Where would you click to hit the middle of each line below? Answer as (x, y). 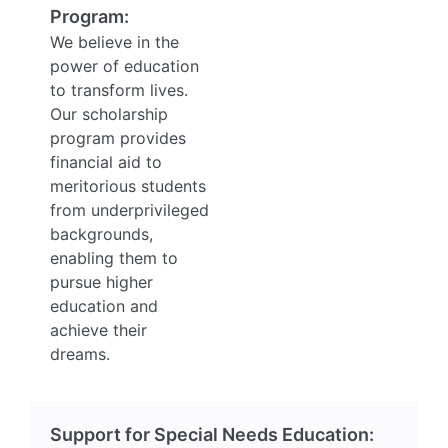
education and (104, 306)
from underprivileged (129, 210)
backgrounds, (101, 234)
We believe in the (114, 42)
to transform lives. (119, 90)
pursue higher (101, 282)
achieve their (98, 330)
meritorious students (128, 186)
